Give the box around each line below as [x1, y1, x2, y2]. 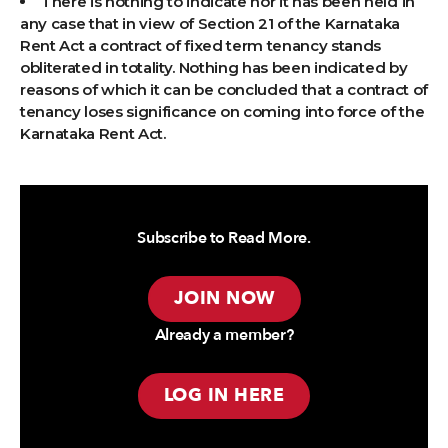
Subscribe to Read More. [137, 227, 311, 250]
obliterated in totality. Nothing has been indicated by [20, 58, 408, 78]
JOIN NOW [173, 286, 275, 312]
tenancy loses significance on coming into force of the [20, 102, 425, 122]
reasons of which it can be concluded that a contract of [20, 80, 428, 100]
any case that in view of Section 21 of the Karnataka [20, 14, 400, 34]
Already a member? [154, 324, 294, 347]
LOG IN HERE [163, 383, 285, 409]
